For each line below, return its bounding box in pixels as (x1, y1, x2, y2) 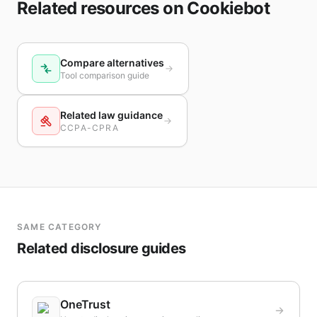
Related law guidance (60, 109, 163, 121)
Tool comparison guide (60, 70, 149, 81)
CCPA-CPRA (60, 122, 119, 133)
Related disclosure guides (17, 240, 186, 257)
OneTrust (60, 297, 110, 311)
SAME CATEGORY (17, 221, 102, 232)
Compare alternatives (60, 57, 164, 69)
